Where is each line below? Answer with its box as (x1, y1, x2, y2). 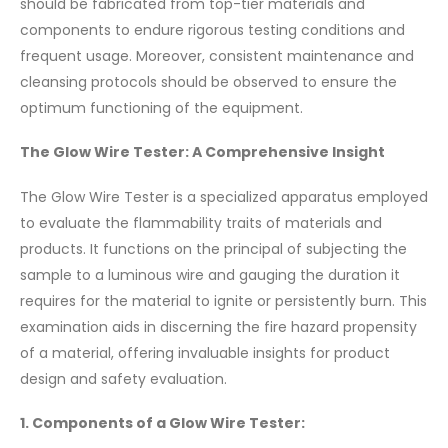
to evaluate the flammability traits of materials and (20, 212, 382, 233)
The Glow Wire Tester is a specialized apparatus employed (20, 186, 428, 207)
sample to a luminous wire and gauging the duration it (20, 264, 400, 285)
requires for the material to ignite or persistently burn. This (20, 290, 427, 311)
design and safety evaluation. (20, 368, 227, 389)
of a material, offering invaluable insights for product (20, 342, 390, 363)
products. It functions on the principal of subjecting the (20, 238, 407, 259)
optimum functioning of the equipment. (20, 97, 303, 118)
